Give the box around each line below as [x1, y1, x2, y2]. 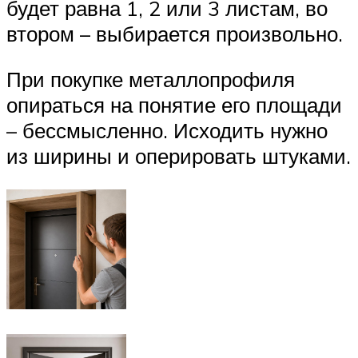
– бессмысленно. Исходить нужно [6, 117, 328, 144]
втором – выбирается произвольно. [6, 20, 343, 46]
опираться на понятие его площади [6, 92, 342, 118]
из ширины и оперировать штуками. [6, 143, 351, 169]
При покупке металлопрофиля [6, 66, 295, 93]
